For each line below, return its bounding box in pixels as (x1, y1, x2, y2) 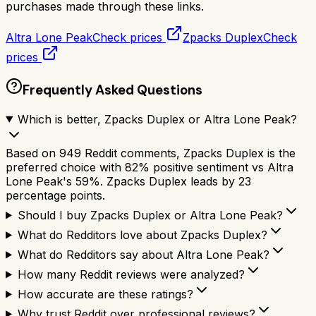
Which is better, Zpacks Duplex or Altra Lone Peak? (17, 111, 297, 126)
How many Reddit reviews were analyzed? (17, 267, 245, 281)
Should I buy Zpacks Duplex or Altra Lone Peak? (17, 207, 283, 222)
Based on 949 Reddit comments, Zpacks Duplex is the (6, 145, 296, 160)
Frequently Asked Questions (23, 80, 202, 99)
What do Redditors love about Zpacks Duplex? (17, 227, 267, 242)
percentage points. (6, 188, 105, 202)
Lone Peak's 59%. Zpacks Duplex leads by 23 (6, 174, 251, 188)
